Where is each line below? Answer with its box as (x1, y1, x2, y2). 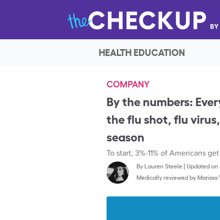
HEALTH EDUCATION (99, 45, 185, 58)
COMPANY (107, 77, 150, 89)
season (107, 128, 144, 144)
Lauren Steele (144, 162, 182, 170)
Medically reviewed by (137, 173, 197, 181)
